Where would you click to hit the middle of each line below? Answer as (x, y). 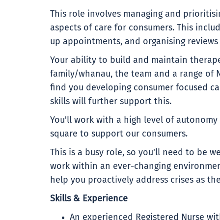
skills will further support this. (111, 102)
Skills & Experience (89, 199)
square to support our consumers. (119, 134)
